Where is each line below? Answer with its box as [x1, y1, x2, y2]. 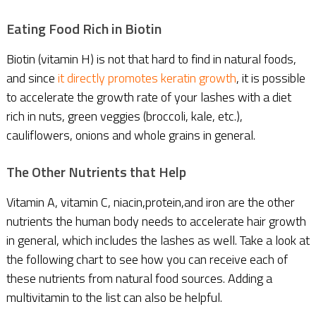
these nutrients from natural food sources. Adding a [6, 268, 272, 288]
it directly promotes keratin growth [54, 68, 236, 87]
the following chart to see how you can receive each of [6, 249, 288, 269]
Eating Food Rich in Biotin [6, 17, 162, 39]
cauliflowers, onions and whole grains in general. [6, 125, 255, 145]
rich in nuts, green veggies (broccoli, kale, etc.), [6, 106, 243, 126]
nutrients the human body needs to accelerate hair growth [6, 211, 306, 231]
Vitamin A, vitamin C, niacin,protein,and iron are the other [6, 192, 295, 212]
